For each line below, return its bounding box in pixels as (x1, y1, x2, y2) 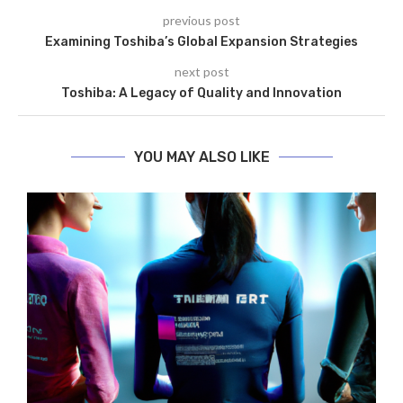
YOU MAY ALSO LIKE (133, 148, 270, 166)
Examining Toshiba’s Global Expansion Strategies (45, 34, 358, 49)
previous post (163, 13, 240, 28)
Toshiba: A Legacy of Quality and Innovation (61, 85, 342, 101)
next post (174, 64, 229, 79)
